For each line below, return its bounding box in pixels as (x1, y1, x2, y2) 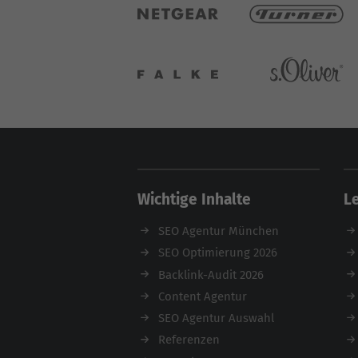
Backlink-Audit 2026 (157, 267, 264, 282)
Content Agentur (157, 288, 247, 304)
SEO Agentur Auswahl (157, 311, 274, 326)
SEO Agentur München (157, 224, 279, 239)
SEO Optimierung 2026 (157, 245, 277, 261)
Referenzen (157, 332, 220, 348)
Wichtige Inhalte (137, 190, 251, 209)
